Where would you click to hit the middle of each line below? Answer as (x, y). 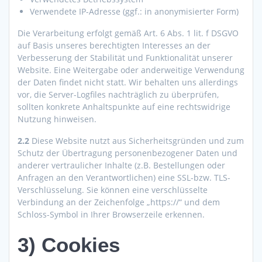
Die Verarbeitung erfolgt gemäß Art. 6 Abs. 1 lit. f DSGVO (128, 33)
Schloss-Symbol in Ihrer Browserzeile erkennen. (111, 215)
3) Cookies (69, 245)
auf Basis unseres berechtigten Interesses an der (114, 46)
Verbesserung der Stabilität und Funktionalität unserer (125, 58)
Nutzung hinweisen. (57, 119)
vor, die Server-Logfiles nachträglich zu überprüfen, (118, 95)
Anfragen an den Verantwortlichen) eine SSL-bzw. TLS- (124, 178)
